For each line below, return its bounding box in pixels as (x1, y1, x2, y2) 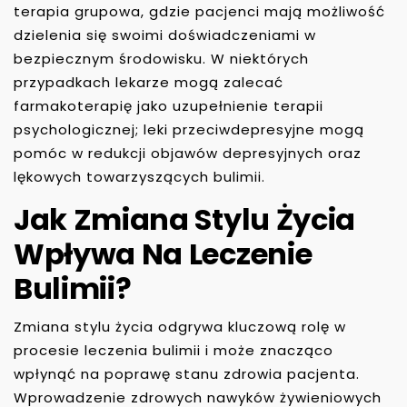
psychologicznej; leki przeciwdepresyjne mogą (14, 119, 364, 139)
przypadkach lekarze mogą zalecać (14, 72, 283, 92)
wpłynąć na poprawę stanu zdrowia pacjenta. (14, 363, 360, 383)
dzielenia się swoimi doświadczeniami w (14, 25, 316, 45)
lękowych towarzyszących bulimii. (14, 166, 265, 186)
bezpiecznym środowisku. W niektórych (14, 48, 309, 68)
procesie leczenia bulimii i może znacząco (14, 340, 333, 360)
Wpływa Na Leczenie (14, 233, 313, 274)
